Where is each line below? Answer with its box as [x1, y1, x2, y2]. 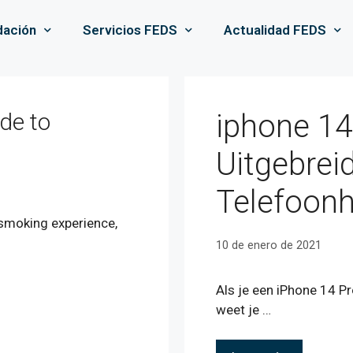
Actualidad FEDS [224, 22, 327, 39]
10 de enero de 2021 [216, 238, 321, 252]
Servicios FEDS [83, 22, 178, 39]
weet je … [216, 301, 271, 318]
